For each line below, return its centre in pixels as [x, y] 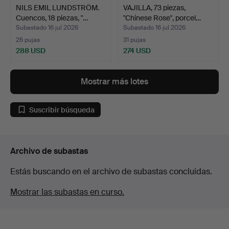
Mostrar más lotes [114, 82]
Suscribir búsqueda [62, 110]
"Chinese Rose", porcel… [162, 18]
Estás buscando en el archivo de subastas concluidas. [111, 172]
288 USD [31, 51]
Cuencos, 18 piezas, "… [52, 18]
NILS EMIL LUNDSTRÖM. [58, 8]
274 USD [137, 51]
